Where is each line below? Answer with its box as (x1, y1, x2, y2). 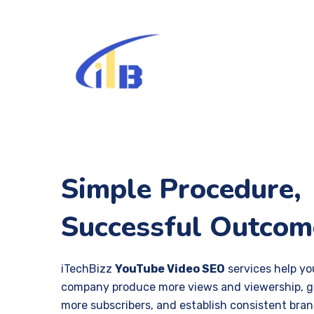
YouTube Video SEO (115, 262, 225, 275)
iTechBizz (61, 262, 115, 275)
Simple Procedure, (61, 170, 301, 208)
